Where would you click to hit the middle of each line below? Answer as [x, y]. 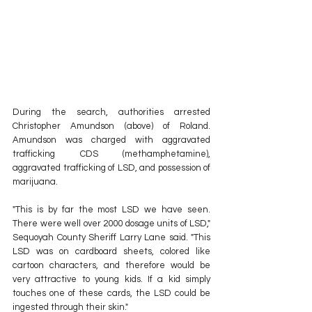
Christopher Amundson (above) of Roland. [111, 126]
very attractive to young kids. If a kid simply [111, 279]
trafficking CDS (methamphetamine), [111, 154]
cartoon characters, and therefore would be [111, 265]
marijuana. [35, 181]
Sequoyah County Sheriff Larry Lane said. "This [111, 237]
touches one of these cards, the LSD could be [111, 293]
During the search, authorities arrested [111, 112]
